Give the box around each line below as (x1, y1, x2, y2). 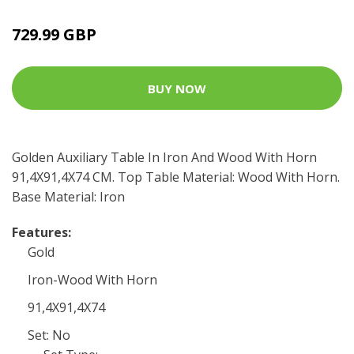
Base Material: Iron (12, 188, 125, 205)
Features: (12, 224, 71, 241)
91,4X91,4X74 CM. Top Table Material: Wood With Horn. (12, 168, 340, 186)
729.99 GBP (12, 24, 96, 45)
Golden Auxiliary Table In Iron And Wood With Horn (12, 149, 317, 166)
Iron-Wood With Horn (28, 271, 157, 288)
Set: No (28, 326, 70, 344)
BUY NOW (148, 80, 206, 96)
